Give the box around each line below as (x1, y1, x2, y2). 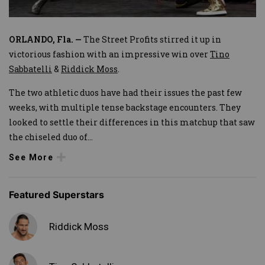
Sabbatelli (9, 63, 52, 75)
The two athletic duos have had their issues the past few (9, 86, 242, 98)
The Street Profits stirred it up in (83, 33, 221, 45)
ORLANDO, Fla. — (9, 33, 83, 45)
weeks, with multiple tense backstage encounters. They (9, 101, 241, 113)
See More (9, 152, 54, 162)
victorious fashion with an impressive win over (9, 48, 210, 60)
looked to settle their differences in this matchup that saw (9, 116, 255, 128)
